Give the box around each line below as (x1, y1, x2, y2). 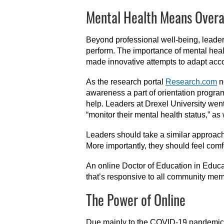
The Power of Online (86, 189, 185, 210)
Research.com (165, 77, 217, 86)
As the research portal (86, 77, 165, 86)
